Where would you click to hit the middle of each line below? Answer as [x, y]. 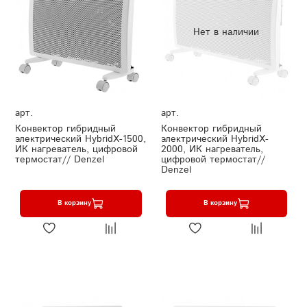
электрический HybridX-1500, [81, 139]
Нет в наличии [226, 32]
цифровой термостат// [213, 159]
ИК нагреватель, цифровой [76, 149]
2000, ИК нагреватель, [212, 149]
